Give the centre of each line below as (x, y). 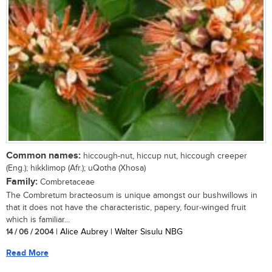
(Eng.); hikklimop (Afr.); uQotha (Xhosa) (76, 168)
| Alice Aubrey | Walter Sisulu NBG (118, 232)
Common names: (43, 155)
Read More (27, 253)
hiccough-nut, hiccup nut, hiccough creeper (164, 156)
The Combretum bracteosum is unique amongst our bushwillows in (132, 195)
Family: (22, 182)
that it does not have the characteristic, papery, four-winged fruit (126, 207)
